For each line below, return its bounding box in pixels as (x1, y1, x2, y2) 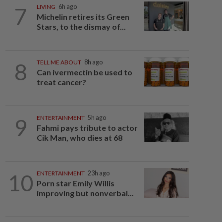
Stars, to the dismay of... (36, 22, 126, 31)
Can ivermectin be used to (36, 67, 132, 77)
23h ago (87, 169, 110, 177)
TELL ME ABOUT (36, 58, 81, 66)
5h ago (87, 114, 106, 121)
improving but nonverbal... (36, 188, 134, 198)
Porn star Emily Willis (36, 178, 114, 188)
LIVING (36, 3, 55, 10)
